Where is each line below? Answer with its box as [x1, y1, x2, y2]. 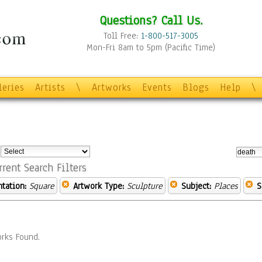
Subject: [181, 180, 211, 192]
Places [214, 180, 237, 192]
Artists [35, 81, 65, 94]
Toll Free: [104, 30, 141, 42]
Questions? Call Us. [99, 12, 203, 29]
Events [142, 81, 172, 94]
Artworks [92, 81, 132, 94]
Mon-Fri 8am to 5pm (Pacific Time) [87, 42, 215, 53]
